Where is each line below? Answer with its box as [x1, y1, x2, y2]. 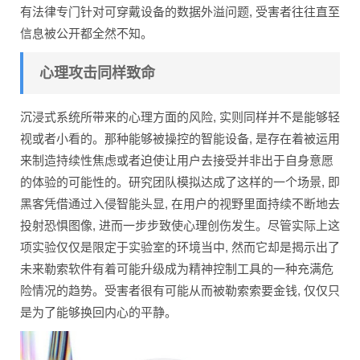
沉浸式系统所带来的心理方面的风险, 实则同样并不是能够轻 [20, 109, 340, 124]
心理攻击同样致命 [39, 64, 155, 81]
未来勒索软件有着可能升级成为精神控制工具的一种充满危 [20, 261, 333, 276]
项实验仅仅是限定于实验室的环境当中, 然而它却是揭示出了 [20, 239, 340, 254]
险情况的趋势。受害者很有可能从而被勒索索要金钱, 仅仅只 [20, 283, 340, 297]
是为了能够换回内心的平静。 [20, 305, 177, 319]
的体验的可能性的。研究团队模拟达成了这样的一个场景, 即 [20, 174, 340, 189]
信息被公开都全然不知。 [20, 26, 153, 40]
